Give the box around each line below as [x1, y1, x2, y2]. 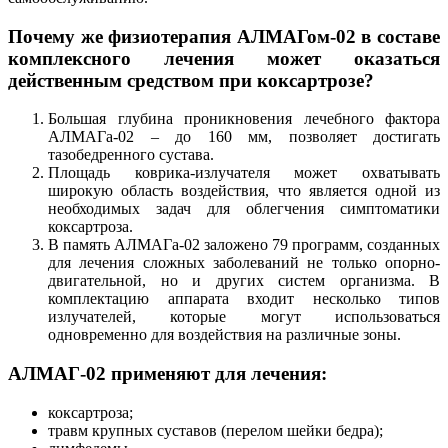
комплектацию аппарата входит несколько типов [48, 290, 440, 308]
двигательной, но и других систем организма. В [48, 272, 440, 290]
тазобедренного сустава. [48, 146, 214, 164]
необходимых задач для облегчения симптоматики [48, 200, 440, 218]
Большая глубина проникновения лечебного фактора [48, 110, 440, 128]
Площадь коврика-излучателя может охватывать [48, 164, 440, 182]
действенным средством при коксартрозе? [8, 69, 379, 91]
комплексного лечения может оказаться [8, 47, 440, 69]
